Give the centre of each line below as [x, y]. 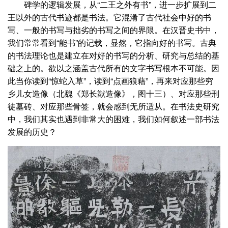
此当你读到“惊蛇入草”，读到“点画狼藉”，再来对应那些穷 [110, 80]
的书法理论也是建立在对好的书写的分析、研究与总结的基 [113, 55]
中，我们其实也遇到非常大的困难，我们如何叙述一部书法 [113, 119]
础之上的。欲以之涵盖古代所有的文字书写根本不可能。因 [113, 68]
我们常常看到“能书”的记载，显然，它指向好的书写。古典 [112, 42]
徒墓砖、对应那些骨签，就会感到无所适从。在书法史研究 [113, 106]
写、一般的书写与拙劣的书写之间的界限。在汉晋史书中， [113, 30]
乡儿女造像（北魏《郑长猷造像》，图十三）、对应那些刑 [113, 93]
